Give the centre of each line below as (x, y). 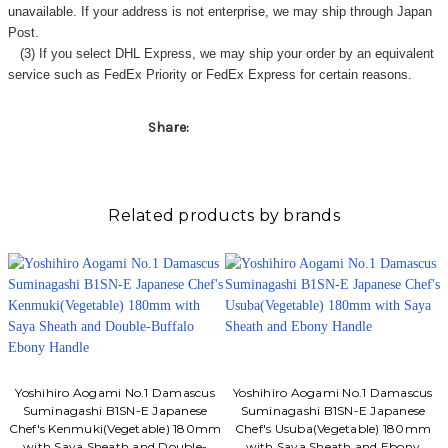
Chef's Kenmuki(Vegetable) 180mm (115, 429)
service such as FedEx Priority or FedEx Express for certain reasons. (209, 75)
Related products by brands (224, 216)
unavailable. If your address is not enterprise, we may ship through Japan (219, 12)
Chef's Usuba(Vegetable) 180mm (333, 429)
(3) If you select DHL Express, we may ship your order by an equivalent (220, 54)
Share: (168, 128)
